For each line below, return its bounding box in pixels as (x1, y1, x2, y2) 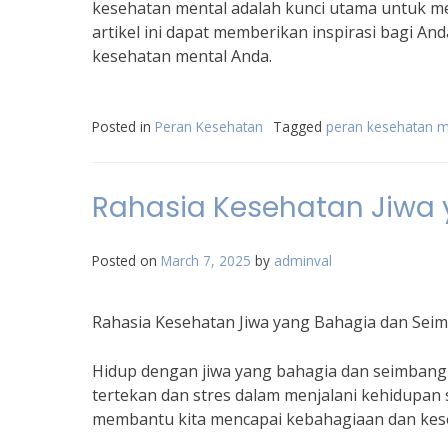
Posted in (92, 117, 155, 136)
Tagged (273, 117, 326, 136)
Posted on (92, 251, 161, 270)
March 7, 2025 (161, 251, 251, 270)
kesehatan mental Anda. (92, 45, 272, 67)
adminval (274, 251, 332, 270)
